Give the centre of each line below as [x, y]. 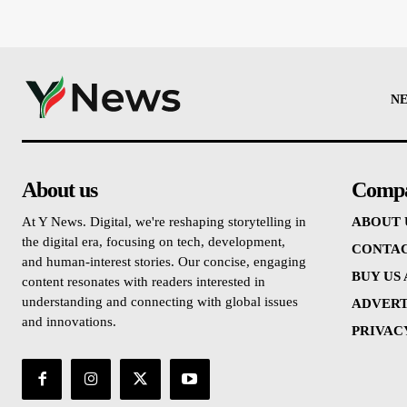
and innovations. [69, 322]
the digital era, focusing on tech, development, [154, 242]
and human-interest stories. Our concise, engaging [164, 262]
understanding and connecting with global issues [160, 302]
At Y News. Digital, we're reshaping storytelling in [164, 222]
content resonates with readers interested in [144, 282]
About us [60, 190]
